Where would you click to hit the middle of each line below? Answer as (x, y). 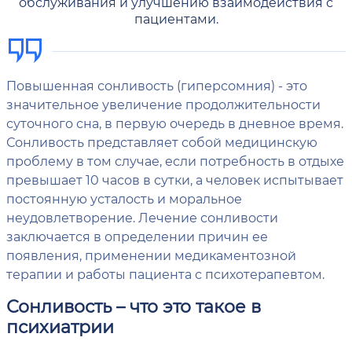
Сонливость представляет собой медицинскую (162, 142)
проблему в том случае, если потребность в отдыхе (175, 161)
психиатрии (60, 327)
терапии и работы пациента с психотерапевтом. (165, 274)
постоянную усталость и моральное (124, 199)
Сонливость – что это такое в (134, 306)
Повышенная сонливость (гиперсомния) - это (157, 86)
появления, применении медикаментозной (151, 255)
